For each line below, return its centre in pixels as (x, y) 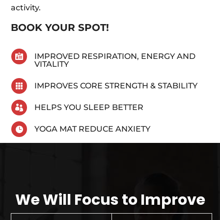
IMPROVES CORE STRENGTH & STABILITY (116, 86)
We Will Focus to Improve (110, 200)
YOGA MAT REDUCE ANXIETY (92, 129)
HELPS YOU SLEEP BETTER (89, 108)
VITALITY (51, 64)
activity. (26, 8)
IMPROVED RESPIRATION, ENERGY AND (115, 56)
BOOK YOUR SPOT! (60, 28)
